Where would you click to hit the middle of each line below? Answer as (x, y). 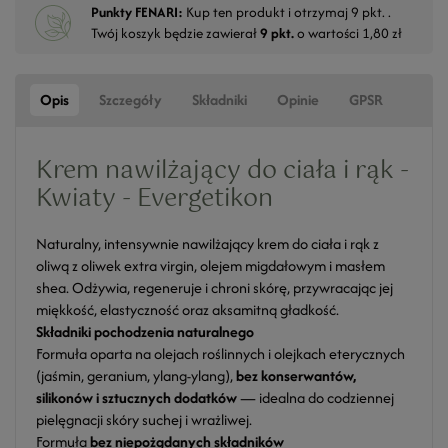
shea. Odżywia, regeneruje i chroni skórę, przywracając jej (214, 287)
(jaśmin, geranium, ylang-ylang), (136, 375)
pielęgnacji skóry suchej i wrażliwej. (144, 419)
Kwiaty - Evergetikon (154, 199)
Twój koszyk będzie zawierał (175, 33)
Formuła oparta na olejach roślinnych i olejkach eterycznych (220, 353)
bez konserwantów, (296, 375)
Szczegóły (130, 99)
